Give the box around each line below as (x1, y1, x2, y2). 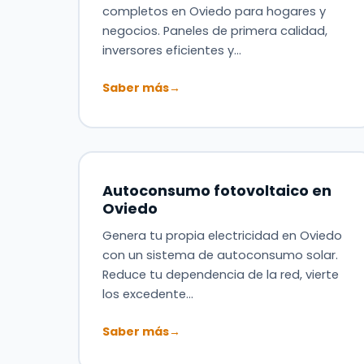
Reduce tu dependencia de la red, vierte (102, 266, 339, 283)
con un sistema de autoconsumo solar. (102, 246, 338, 263)
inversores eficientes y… (102, 41, 241, 58)
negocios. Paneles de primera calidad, (102, 22, 327, 39)
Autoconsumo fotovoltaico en (102, 180, 331, 201)
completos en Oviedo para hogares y (102, 2, 326, 19)
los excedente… (102, 285, 193, 302)
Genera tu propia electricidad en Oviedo (102, 227, 342, 244)
